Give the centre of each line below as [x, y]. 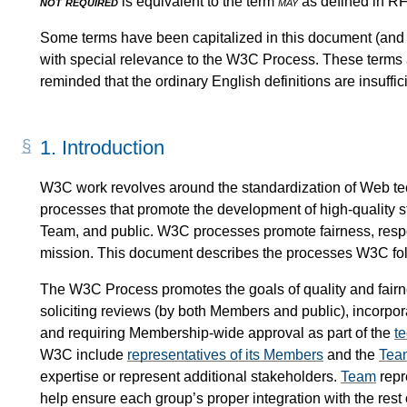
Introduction [113, 148]
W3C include [84, 354]
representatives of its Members [225, 354]
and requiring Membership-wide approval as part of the [217, 333]
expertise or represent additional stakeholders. [190, 376]
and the [351, 354]
